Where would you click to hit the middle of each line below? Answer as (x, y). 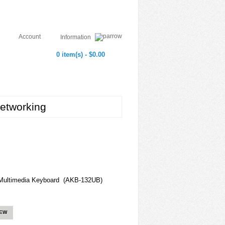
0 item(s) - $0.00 (81, 54)
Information (76, 37)
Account (30, 37)
